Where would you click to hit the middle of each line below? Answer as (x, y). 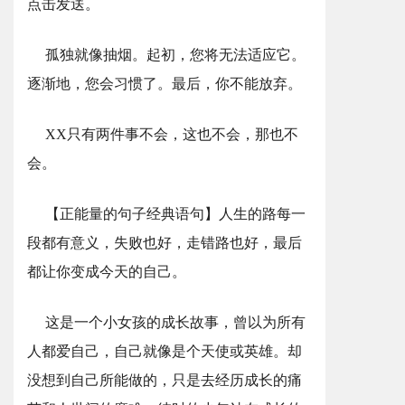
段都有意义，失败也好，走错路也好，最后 (165, 243)
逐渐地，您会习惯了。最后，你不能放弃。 (165, 84)
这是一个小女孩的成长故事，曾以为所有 (175, 322)
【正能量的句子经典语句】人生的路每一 (175, 214)
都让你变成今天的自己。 (107, 272)
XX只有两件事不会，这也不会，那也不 (172, 134)
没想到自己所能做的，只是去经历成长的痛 (165, 380)
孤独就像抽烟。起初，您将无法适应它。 (175, 55)
